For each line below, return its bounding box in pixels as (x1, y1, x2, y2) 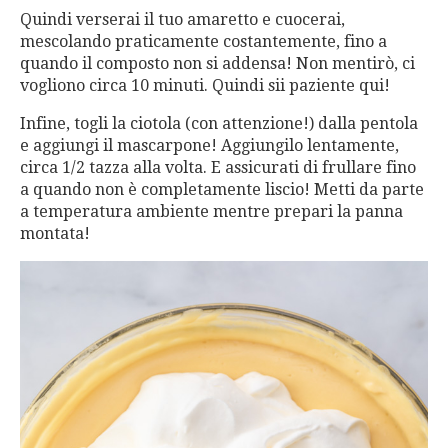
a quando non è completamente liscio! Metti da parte (20, 179, 424, 199)
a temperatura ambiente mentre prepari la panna (20, 201, 403, 221)
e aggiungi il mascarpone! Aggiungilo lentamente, (20, 135, 399, 155)
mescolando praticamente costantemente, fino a (20, 31, 387, 51)
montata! (20, 223, 90, 243)
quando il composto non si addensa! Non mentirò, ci (20, 53, 415, 73)
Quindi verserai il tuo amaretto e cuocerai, (20, 9, 345, 29)
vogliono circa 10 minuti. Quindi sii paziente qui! (20, 75, 390, 95)
